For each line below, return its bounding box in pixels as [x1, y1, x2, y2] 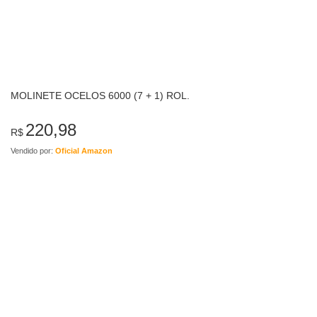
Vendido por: [11, 146, 55, 155]
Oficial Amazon [55, 146, 113, 155]
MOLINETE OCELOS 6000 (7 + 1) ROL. [11, 89, 190, 101]
